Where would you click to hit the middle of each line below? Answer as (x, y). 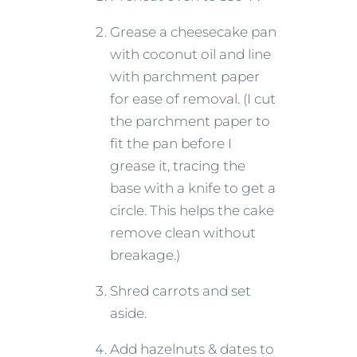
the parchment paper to (190, 121)
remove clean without (183, 232)
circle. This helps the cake (192, 210)
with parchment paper (185, 76)
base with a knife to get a (193, 188)
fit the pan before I (171, 143)
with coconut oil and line (190, 54)
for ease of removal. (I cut (193, 98)
